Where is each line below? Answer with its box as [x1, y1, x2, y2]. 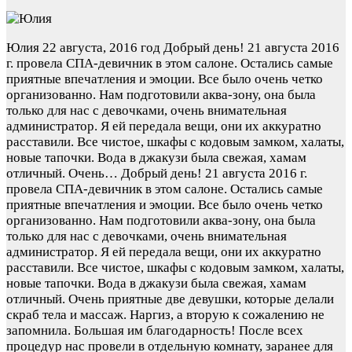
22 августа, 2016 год [42, 40, 160, 56]
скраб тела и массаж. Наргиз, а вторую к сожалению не [6, 307, 324, 323]
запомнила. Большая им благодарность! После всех [6, 323, 303, 339]
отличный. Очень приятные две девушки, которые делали [6, 291, 334, 307]
